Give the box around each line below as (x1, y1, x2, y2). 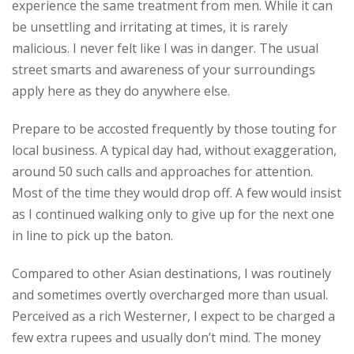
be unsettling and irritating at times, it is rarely (12, 18, 288, 36)
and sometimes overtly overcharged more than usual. (12, 285, 328, 303)
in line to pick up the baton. (12, 226, 173, 244)
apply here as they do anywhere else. (12, 82, 230, 100)
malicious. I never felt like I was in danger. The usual (12, 40, 318, 58)
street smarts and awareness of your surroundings (12, 61, 315, 79)
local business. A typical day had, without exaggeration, (12, 141, 337, 159)
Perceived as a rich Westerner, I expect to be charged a (12, 307, 335, 325)
